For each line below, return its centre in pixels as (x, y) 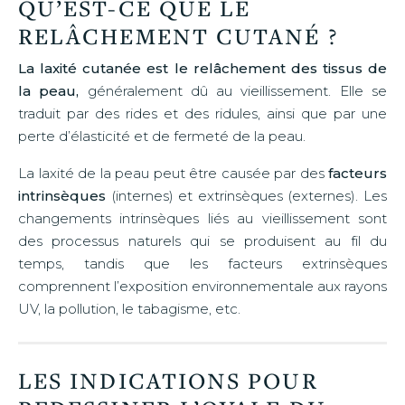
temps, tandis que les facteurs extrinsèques (202, 263)
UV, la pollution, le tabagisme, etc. (129, 308)
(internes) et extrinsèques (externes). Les (246, 195)
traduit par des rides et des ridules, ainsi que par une (202, 113)
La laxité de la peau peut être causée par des (173, 173)
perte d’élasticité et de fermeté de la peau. (162, 136)
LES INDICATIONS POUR (168, 380)
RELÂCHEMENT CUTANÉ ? (178, 35)
